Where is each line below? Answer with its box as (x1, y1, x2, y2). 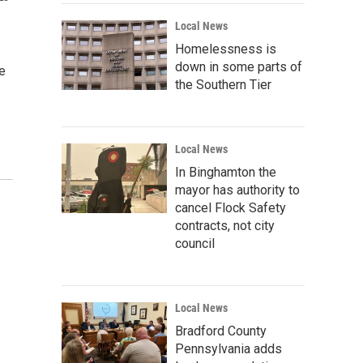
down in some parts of (175, 59, 302, 75)
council (175, 236, 215, 251)
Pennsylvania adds (175, 341, 282, 357)
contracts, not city (175, 218, 275, 233)
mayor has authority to (175, 182, 300, 198)
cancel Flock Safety (175, 200, 286, 216)
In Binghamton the (175, 164, 276, 180)
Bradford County (175, 323, 267, 339)
